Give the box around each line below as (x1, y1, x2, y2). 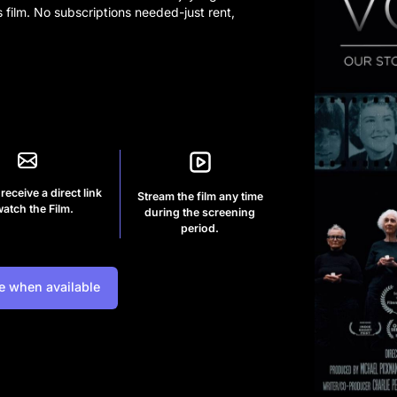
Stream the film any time (136, 189, 263, 203)
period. (181, 221, 220, 235)
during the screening (144, 205, 256, 219)
